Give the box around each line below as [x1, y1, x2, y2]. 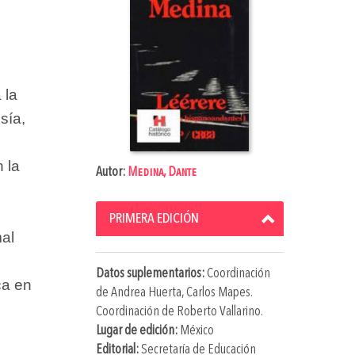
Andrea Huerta [110, 285, 181, 300]
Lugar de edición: [95, 323, 180, 338]
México [179, 323, 214, 338]
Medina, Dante [127, 165, 197, 179]
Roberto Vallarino [176, 304, 261, 319]
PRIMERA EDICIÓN [109, 211, 199, 226]
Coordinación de [95, 304, 177, 319]
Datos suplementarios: [95, 266, 207, 281]
